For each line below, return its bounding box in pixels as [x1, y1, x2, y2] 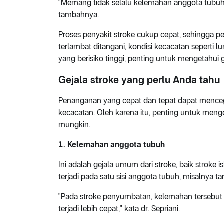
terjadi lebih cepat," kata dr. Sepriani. [58, 204, 180, 214]
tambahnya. [58, 10, 99, 20]
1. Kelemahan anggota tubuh [58, 140, 165, 150]
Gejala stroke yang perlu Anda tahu [58, 74, 220, 86]
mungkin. [58, 120, 90, 130]
